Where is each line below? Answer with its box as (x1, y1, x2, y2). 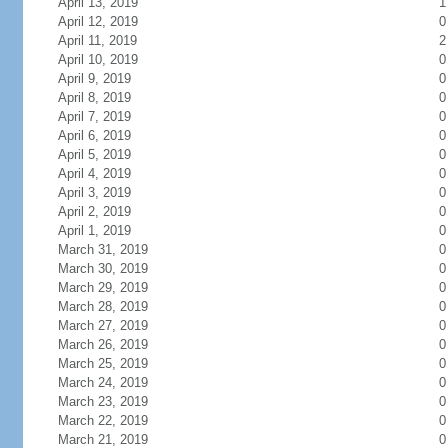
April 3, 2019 (57, 185, 131, 200)
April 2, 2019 (57, 204, 131, 219)
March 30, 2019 (57, 261, 148, 276)
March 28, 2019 (57, 299, 148, 314)
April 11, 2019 (57, 33, 137, 48)
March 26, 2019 (57, 337, 148, 352)
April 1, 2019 (57, 223, 131, 238)
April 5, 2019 (57, 147, 131, 162)
